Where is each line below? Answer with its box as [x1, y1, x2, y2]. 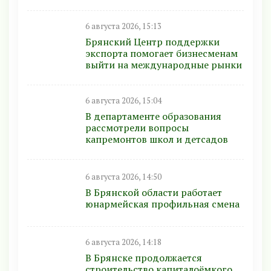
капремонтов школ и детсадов [85, 132, 228, 146]
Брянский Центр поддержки [85, 34, 220, 48]
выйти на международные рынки [85, 57, 242, 71]
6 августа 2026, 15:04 [85, 95, 162, 106]
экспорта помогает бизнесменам [85, 46, 238, 60]
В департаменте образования [85, 109, 221, 123]
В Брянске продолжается [85, 250, 202, 264]
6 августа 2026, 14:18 [85, 237, 162, 247]
